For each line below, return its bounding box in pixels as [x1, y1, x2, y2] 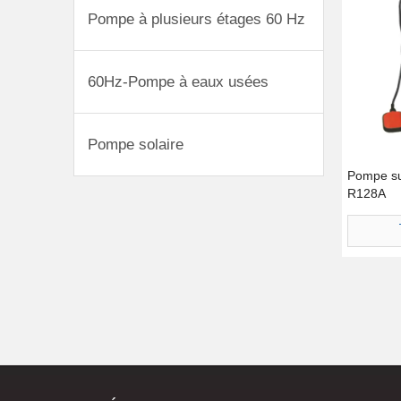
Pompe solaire [88, 135, 183, 153]
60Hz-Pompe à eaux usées [88, 73, 269, 90]
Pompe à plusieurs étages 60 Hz [88, 10, 305, 28]
